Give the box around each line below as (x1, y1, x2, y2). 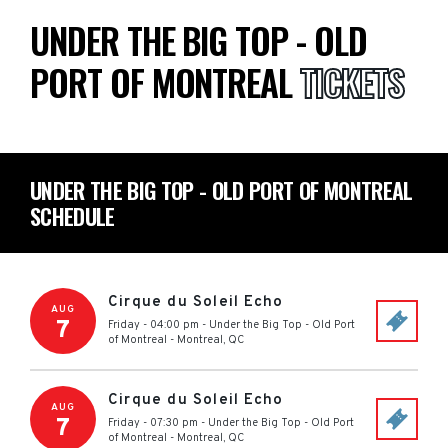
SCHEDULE (30, 200, 115, 232)
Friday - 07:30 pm (108, 416, 198, 430)
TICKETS (300, 56, 404, 108)
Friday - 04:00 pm (108, 318, 199, 332)
